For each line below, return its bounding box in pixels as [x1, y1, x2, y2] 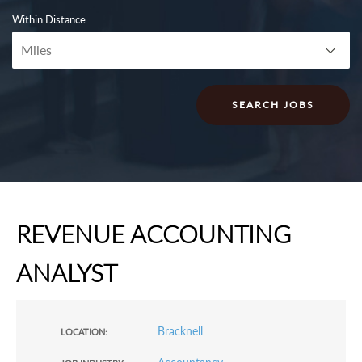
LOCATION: [61, 326, 107, 337]
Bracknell [158, 324, 203, 338]
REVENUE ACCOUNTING [16, 219, 291, 248]
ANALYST [16, 258, 117, 287]
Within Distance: [12, 13, 88, 26]
